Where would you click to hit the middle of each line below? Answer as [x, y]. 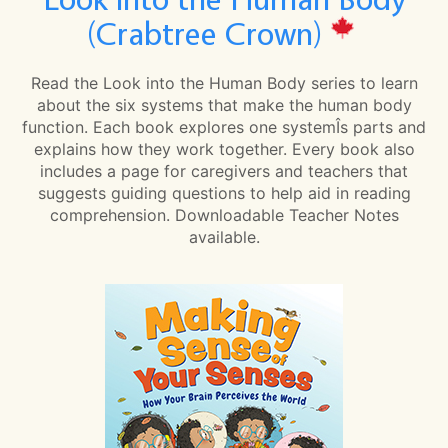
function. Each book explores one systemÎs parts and [224, 126]
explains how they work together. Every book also [224, 148]
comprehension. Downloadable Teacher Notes [224, 214]
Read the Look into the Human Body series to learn [224, 82]
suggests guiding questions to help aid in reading [224, 192]
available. [224, 236]
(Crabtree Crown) [208, 32]
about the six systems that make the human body [224, 104]
